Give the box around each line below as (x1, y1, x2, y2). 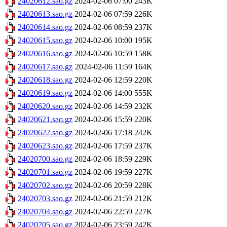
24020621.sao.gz (18, 115, 72, 124)
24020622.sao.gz (18, 128, 72, 137)
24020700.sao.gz (18, 155, 72, 164)
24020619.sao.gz (18, 89, 72, 98)
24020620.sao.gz (18, 102, 72, 111)
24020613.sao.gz (18, 10, 72, 19)
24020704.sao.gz (18, 207, 72, 216)
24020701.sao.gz (18, 168, 72, 177)
